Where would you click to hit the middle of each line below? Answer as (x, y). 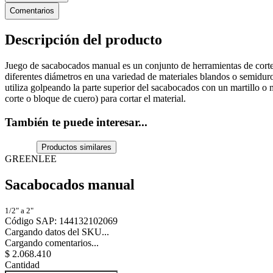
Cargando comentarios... (52, 243)
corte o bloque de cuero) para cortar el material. (95, 99)
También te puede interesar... (76, 122)
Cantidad (22, 265)
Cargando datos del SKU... (57, 232)
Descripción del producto (83, 40)
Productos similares (77, 147)
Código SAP (30, 221)
